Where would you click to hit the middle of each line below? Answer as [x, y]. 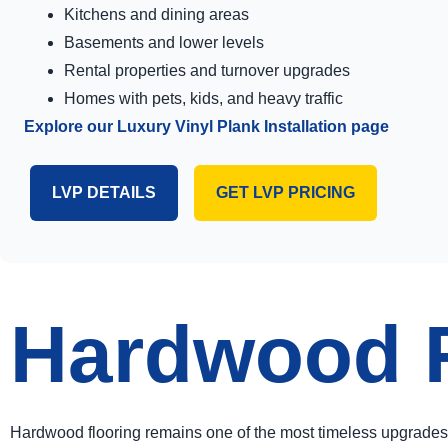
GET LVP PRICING [285, 193]
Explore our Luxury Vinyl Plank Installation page [206, 127]
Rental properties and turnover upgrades [207, 71]
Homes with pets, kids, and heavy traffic [203, 99]
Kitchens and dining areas [156, 15]
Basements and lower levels [164, 43]
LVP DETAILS [104, 193]
